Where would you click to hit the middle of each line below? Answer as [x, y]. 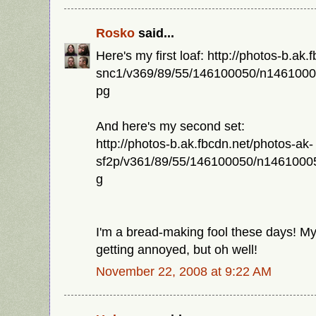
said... [154, 32]
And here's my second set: [170, 126]
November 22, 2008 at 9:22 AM [184, 272]
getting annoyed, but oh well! [177, 249]
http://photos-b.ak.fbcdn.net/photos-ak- [205, 143]
